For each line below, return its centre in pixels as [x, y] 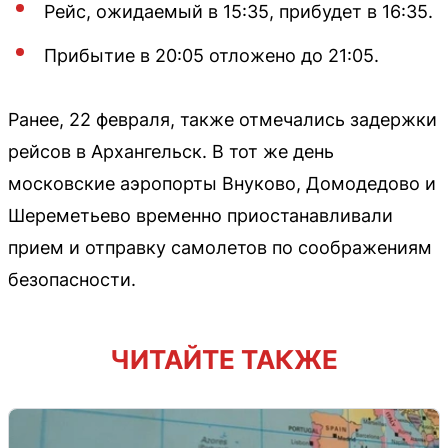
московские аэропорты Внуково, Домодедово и [222, 184]
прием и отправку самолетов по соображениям [220, 248]
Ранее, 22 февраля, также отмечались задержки [222, 120]
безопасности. [72, 280]
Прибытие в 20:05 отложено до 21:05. [211, 56]
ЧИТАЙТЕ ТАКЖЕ [224, 360]
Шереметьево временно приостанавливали [200, 216]
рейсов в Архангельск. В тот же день [171, 152]
